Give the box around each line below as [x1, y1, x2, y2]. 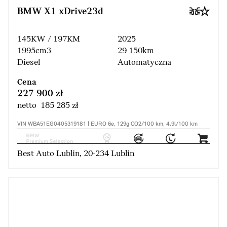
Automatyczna [118, 58, 171, 68]
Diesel [17, 58, 40, 68]
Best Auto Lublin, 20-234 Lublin [17, 149, 134, 159]
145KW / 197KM [17, 34, 80, 45]
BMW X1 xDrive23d [17, 7, 103, 17]
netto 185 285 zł [17, 101, 78, 111]
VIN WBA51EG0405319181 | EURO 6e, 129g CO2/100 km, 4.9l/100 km [17, 121, 198, 128]
